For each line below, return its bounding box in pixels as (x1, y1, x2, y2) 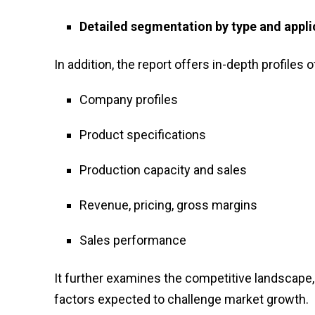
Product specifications (79, 127, 206, 142)
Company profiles (79, 91, 178, 107)
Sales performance (79, 232, 186, 247)
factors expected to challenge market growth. (54, 291, 309, 307)
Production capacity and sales (79, 162, 247, 177)
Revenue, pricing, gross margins (79, 197, 257, 212)
